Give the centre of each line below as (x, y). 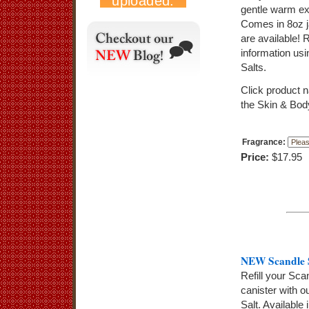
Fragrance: (264, 142)
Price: (255, 157)
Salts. (253, 67)
